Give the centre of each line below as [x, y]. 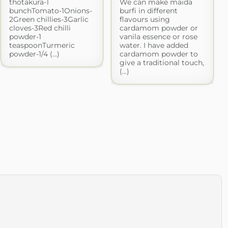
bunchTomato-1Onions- [50, 10]
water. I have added [154, 45]
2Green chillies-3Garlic [49, 19]
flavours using [145, 19]
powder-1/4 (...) [34, 54]
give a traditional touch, [162, 62]
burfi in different [148, 10]
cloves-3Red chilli [40, 28]
